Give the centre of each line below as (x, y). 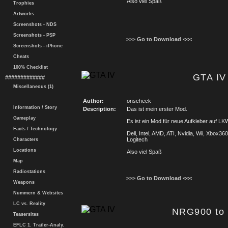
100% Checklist (29, 67)
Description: (99, 109)
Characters (24, 139)
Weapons (22, 182)
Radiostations (28, 172)
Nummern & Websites (37, 193)
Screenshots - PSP (33, 35)
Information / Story (34, 107)
